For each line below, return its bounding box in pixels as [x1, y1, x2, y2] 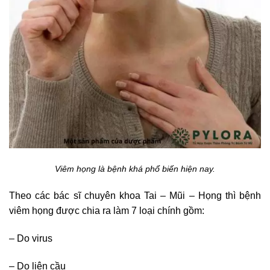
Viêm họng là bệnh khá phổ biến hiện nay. [55, 163, 215, 174]
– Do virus [9, 233, 52, 244]
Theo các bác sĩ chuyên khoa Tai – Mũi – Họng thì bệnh [9, 190, 261, 201]
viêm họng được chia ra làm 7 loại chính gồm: [9, 206, 204, 216]
